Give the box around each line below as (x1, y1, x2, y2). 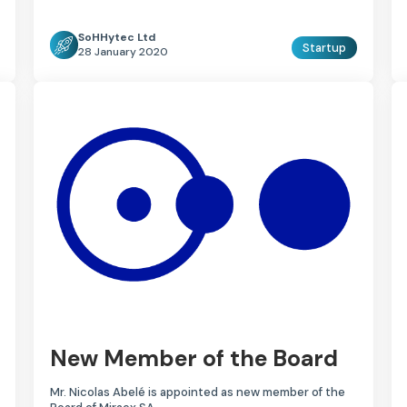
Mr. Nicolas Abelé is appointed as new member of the (50, 383, 346, 400)
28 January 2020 (78, 45, 169, 60)
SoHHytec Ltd (78, 30, 156, 45)
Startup (302, 40, 346, 56)
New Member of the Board (50, 342, 339, 373)
